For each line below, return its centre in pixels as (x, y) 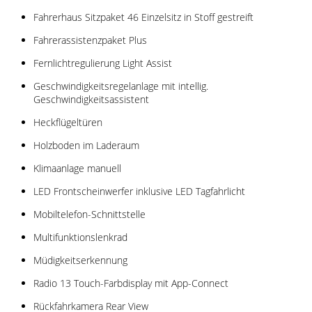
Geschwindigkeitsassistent (91, 99)
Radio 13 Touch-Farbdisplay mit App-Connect (131, 283)
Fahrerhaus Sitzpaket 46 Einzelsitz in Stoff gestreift (143, 17)
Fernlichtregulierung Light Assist (103, 63)
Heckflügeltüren (68, 122)
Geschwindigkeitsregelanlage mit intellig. (121, 86)
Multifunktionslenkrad (80, 237)
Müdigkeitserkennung (80, 260)
